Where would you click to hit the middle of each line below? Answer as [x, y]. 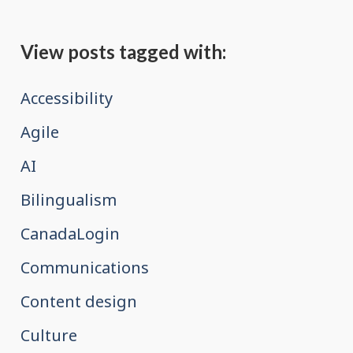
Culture [49, 336]
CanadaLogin [71, 234]
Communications [85, 268]
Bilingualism [69, 200]
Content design [79, 302]
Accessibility [67, 98]
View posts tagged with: [124, 51]
